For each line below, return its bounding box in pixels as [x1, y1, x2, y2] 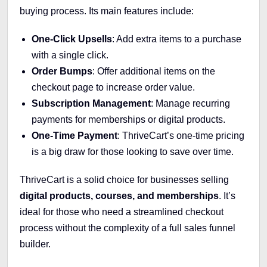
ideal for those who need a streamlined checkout [20, 206, 223, 217]
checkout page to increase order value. [32, 82, 195, 92]
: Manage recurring [151, 98, 230, 108]
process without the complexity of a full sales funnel [20, 222, 235, 233]
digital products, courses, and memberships [20, 190, 219, 201]
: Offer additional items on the [92, 66, 215, 76]
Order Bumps [32, 66, 92, 76]
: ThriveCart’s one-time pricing [117, 130, 244, 141]
